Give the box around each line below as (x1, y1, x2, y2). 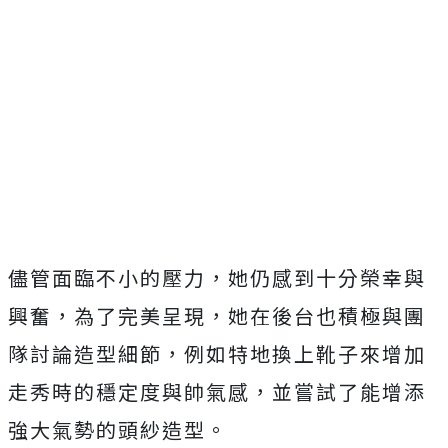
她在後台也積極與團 (228, 300, 426, 330)
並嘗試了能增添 (272, 376, 426, 406)
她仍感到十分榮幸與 (228, 262, 426, 292)
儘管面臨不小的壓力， (8, 262, 228, 292)
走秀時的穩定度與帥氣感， (8, 376, 272, 406)
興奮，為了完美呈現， (8, 300, 228, 330)
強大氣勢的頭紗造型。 (8, 414, 228, 444)
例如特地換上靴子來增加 (184, 338, 426, 368)
